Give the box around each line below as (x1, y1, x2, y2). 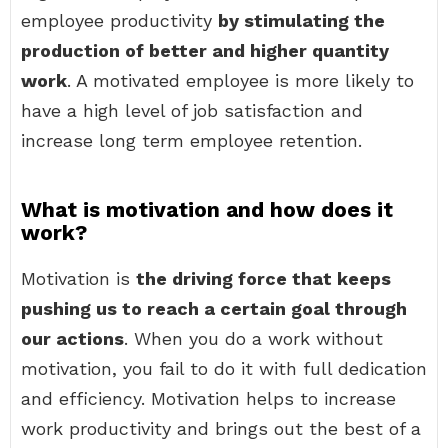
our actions (21, 328, 124, 349)
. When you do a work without (124, 328, 383, 349)
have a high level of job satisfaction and (21, 100, 363, 121)
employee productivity (21, 10, 218, 31)
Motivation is (21, 268, 136, 289)
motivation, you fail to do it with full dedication (21, 358, 427, 379)
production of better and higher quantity (21, 40, 389, 61)
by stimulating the (218, 10, 385, 31)
